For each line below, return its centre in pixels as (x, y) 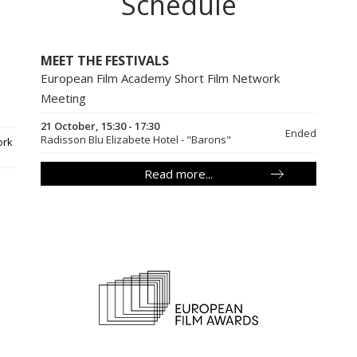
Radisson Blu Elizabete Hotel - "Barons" (135, 140)
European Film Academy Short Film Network (160, 78)
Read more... (178, 174)
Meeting (63, 98)
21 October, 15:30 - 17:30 (100, 126)
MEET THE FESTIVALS (104, 61)
